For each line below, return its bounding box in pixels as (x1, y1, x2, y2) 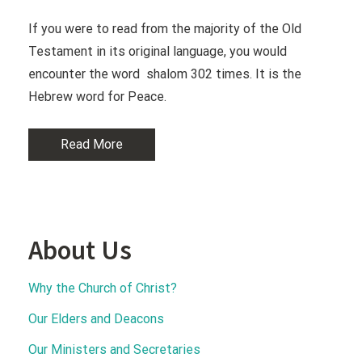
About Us (28, 234, 132, 267)
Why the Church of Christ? (28, 280, 177, 296)
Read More (61, 137, 123, 152)
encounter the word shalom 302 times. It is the (28, 66, 301, 82)
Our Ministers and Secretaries (28, 342, 200, 357)
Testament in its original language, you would (28, 44, 287, 59)
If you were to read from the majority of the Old (28, 21, 301, 36)
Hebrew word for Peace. (28, 89, 166, 104)
